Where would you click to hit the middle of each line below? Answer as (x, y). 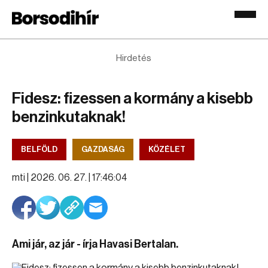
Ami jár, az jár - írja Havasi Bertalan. (95, 244)
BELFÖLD (39, 149)
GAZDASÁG (103, 149)
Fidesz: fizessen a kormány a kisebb (133, 99)
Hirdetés (134, 58)
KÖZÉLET (167, 149)
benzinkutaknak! (69, 117)
